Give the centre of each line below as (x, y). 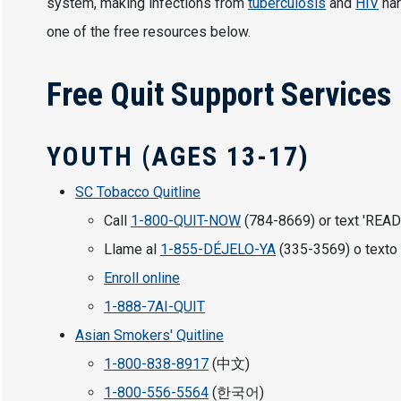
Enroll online (142, 278)
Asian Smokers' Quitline (149, 336)
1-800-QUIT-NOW (186, 221)
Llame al (132, 250)
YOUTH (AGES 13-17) (178, 157)
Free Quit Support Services (219, 95)
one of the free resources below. (156, 32)
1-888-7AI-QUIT (154, 307)
